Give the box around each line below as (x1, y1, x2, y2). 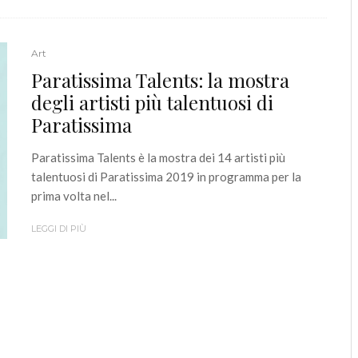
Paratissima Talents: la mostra (31, 66, 289, 93)
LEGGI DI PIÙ (31, 222, 86, 234)
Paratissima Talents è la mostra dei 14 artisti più (31, 149, 285, 165)
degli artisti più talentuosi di (31, 89, 273, 115)
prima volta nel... (31, 188, 117, 203)
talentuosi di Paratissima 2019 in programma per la (31, 169, 301, 184)
